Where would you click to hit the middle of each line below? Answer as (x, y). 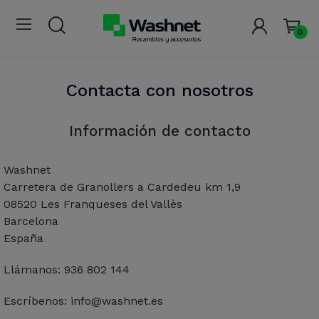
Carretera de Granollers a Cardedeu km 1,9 (122, 187)
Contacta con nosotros (159, 90)
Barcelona (31, 221)
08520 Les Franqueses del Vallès (93, 204)
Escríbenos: (37, 300)
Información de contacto (159, 131)
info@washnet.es (117, 300)
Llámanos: (34, 269)
